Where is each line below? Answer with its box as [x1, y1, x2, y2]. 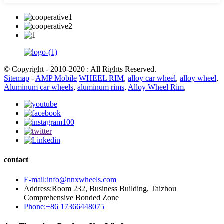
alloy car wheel [128, 74, 176, 82]
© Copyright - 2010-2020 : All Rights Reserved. [4, 65, 156, 73]
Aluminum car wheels [4, 83, 73, 91]
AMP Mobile [35, 74, 77, 82]
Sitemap [4, 74, 29, 82]
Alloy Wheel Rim [128, 83, 184, 91]
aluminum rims [77, 83, 124, 91]
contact [4, 155, 28, 164]
